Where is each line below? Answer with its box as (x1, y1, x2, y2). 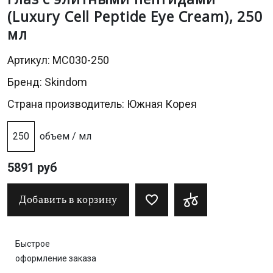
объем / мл (40, 130, 91, 142)
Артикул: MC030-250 (7, 54, 109, 66)
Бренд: (7, 76, 44, 88)
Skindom (44, 76, 87, 88)
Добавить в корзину (18, 193, 118, 206)
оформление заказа (15, 253, 96, 263)
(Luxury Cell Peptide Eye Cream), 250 (7, 7, 263, 26)
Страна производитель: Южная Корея (7, 97, 197, 110)
